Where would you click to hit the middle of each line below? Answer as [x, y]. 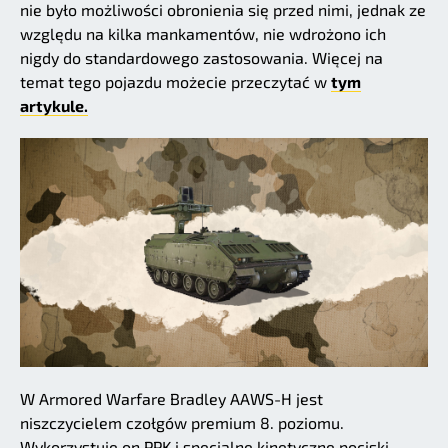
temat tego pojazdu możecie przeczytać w [175, 81]
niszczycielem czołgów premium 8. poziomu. [182, 423]
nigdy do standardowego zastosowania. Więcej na [201, 57]
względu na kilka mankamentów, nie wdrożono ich [203, 33]
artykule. [54, 105]
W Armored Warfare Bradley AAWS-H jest [171, 399]
